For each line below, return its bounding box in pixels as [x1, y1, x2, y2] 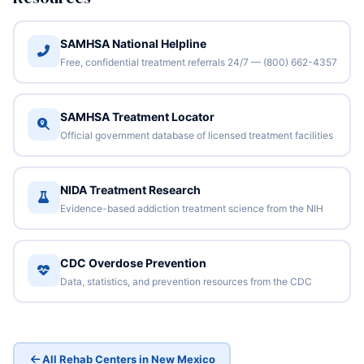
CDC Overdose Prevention [59, 255, 206, 270]
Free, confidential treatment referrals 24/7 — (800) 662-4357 [59, 55, 337, 68]
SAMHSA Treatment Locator [59, 109, 214, 123]
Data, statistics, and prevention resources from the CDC [59, 275, 312, 288]
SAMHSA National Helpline [59, 36, 206, 50]
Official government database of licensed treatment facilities [59, 128, 333, 141]
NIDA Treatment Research [59, 182, 201, 197]
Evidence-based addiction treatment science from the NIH [59, 201, 323, 214]
